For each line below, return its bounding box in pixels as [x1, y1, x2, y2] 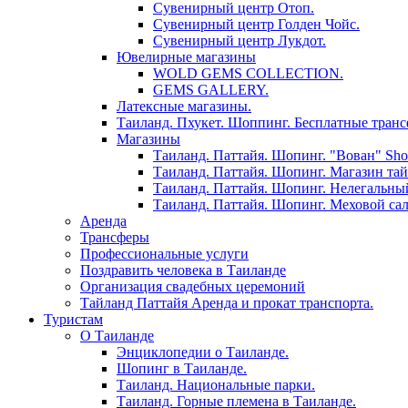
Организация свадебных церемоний [80, 279, 305, 295]
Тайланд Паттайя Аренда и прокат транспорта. [80, 295, 373, 311]
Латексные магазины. [117, 98, 251, 115]
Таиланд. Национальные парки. [117, 377, 315, 393]
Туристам [44, 311, 103, 328]
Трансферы [80, 229, 149, 246]
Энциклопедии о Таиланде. [117, 344, 289, 361]
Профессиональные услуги [80, 246, 249, 262]
